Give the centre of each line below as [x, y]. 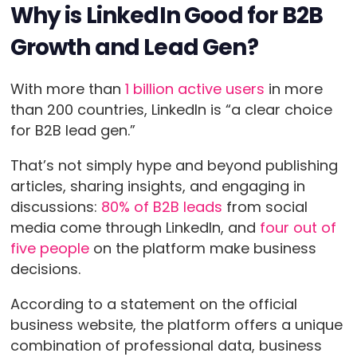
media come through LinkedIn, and [135, 228]
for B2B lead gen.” [75, 131]
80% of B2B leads [161, 207]
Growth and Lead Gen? [134, 48]
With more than [67, 89]
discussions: [55, 207]
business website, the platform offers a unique [176, 325]
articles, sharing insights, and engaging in [157, 186]
